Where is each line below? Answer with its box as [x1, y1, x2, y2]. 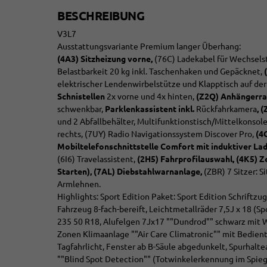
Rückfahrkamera [194, 104, 257, 114]
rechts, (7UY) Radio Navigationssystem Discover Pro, [57, 129, 256, 139]
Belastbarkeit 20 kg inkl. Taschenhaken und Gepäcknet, [57, 67, 264, 77]
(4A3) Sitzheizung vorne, [57, 54, 153, 64]
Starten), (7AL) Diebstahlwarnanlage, [57, 167, 202, 177]
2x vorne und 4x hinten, [105, 92, 196, 102]
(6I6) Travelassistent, [57, 154, 137, 164]
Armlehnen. [57, 179, 101, 190]
